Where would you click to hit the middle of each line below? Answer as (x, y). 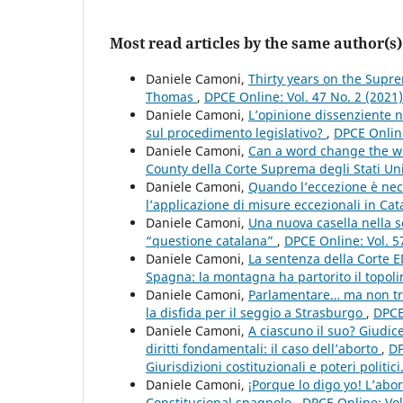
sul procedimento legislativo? (236, 132)
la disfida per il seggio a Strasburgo (256, 312)
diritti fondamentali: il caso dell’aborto (264, 348)
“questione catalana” (211, 240)
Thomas (171, 96)
